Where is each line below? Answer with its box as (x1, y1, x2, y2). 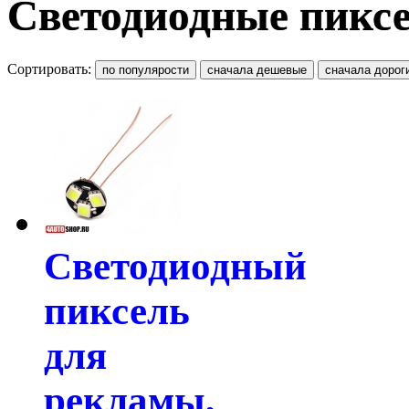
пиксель (44, 288, 190, 332)
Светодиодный (44, 244, 307, 288)
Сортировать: (7, 60, 95, 77)
